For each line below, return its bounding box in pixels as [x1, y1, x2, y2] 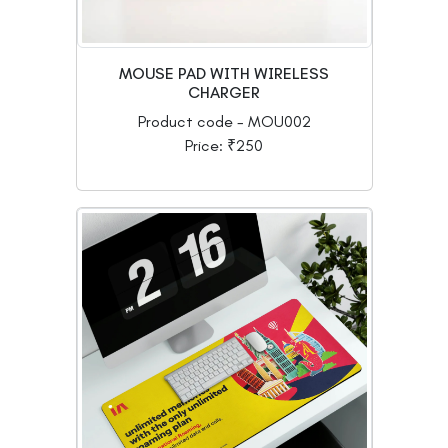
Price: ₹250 [185, 135, 263, 155]
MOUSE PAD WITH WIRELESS [119, 63, 329, 83]
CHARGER [188, 82, 260, 102]
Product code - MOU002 [137, 111, 311, 131]
